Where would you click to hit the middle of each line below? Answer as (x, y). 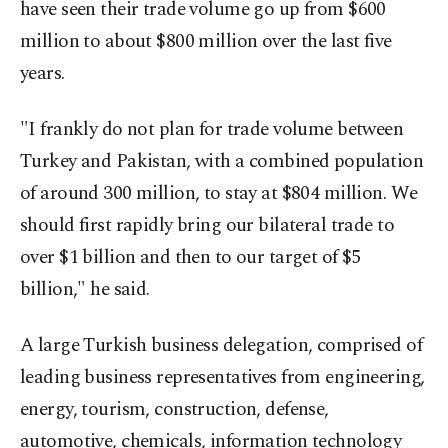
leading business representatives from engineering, (222, 377)
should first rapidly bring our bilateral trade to (207, 225)
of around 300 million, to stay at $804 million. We (219, 193)
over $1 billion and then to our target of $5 (190, 257)
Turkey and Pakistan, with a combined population (222, 161)
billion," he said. (85, 289)
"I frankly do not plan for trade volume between (212, 129)
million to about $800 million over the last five (206, 41)
